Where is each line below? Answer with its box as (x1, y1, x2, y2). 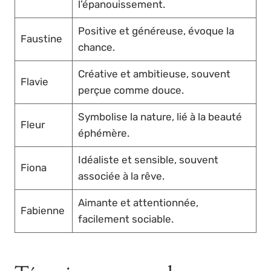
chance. (77, 41, 115, 53)
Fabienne (20, 204, 65, 217)
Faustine (20, 32, 62, 45)
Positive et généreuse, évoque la (77, 24, 234, 37)
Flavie (20, 75, 48, 88)
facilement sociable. (77, 212, 174, 225)
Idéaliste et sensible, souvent (77, 153, 218, 166)
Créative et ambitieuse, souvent (77, 67, 230, 80)
